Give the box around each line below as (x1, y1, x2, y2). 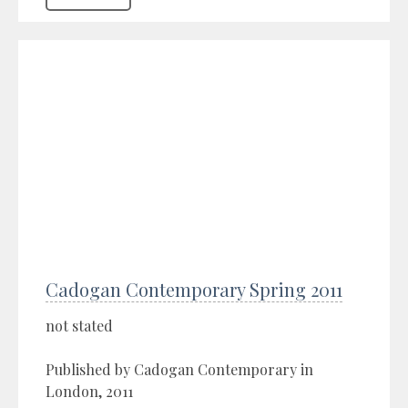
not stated (46, 315, 113, 335)
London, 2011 (46, 381, 133, 401)
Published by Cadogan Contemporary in (46, 359, 313, 379)
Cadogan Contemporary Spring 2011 (46, 276, 342, 301)
